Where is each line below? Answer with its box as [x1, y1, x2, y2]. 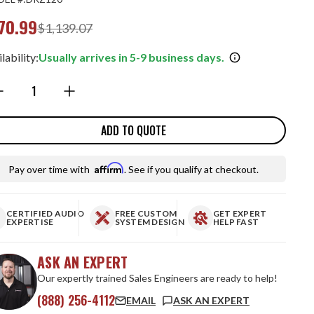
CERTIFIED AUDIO [6, 208, 84, 219]
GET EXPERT [212, 208, 267, 219]
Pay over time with [8, 163, 92, 175]
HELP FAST [212, 217, 259, 228]
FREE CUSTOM [114, 208, 177, 219]
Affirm [95, 161, 124, 174]
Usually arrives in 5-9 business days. [39, 50, 226, 64]
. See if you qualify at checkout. [124, 163, 259, 175]
